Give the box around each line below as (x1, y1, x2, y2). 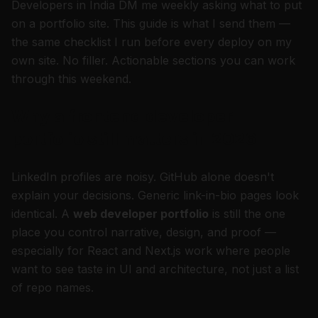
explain (11, 188, 53, 202)
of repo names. (11, 280, 94, 295)
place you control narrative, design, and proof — (11, 225, 276, 239)
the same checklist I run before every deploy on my (11, 35, 292, 49)
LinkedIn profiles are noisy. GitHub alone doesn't (11, 170, 274, 184)
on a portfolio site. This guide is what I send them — (11, 16, 290, 31)
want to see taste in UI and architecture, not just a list (11, 262, 299, 276)
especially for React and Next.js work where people (11, 243, 290, 258)
